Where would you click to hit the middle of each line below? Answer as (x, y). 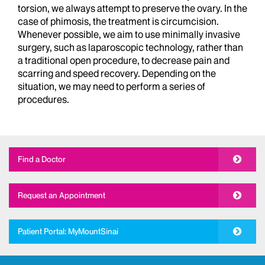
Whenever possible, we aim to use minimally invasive (129, 34)
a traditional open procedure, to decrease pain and (124, 60)
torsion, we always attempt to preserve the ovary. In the (132, 8)
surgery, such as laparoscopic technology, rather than (130, 47)
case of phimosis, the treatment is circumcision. (118, 21)
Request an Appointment (62, 195)
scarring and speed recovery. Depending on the (117, 73)
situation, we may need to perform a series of (112, 86)
